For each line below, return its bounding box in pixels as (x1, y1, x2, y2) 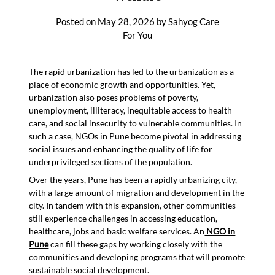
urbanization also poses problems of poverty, (29, 91, 199, 103)
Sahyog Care (168, 15, 219, 27)
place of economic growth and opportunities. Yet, (29, 79, 216, 90)
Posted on (56, 15, 98, 27)
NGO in (204, 225, 236, 236)
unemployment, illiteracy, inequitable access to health (29, 104, 233, 115)
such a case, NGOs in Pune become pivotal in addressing (29, 130, 242, 141)
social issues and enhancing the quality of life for (29, 143, 213, 154)
